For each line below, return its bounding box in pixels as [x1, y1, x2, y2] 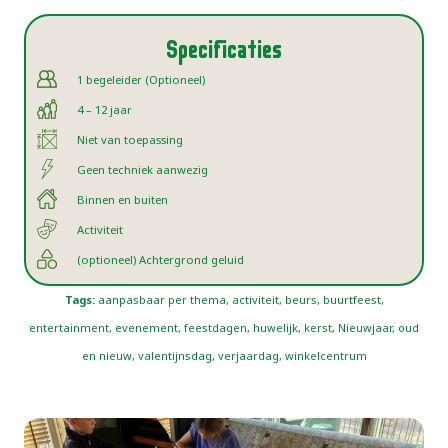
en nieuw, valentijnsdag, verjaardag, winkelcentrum [81, 348, 367, 364]
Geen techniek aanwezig [77, 162, 208, 178]
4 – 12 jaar [77, 102, 132, 118]
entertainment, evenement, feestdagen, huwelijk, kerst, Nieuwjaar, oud [29, 320, 419, 336]
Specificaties [166, 26, 282, 65]
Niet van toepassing [77, 132, 183, 148]
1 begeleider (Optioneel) [77, 72, 205, 88]
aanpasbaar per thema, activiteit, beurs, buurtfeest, [94, 292, 384, 308]
